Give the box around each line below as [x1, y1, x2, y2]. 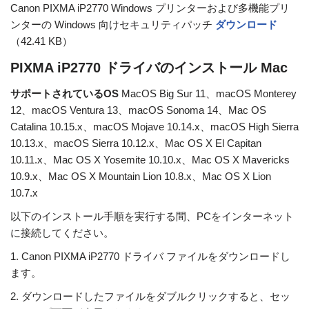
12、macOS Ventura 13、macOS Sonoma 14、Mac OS [10, 104, 266, 117]
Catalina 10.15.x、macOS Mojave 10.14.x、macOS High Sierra [10, 121, 299, 133]
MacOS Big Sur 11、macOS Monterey [119, 88, 297, 100]
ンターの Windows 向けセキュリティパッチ [10, 19, 215, 31]
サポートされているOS [10, 88, 119, 100]
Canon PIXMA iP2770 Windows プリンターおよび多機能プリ [10, 2, 290, 14]
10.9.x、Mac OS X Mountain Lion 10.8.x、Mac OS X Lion [10, 170, 271, 183]
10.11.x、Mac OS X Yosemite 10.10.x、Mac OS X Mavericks [10, 154, 290, 166]
